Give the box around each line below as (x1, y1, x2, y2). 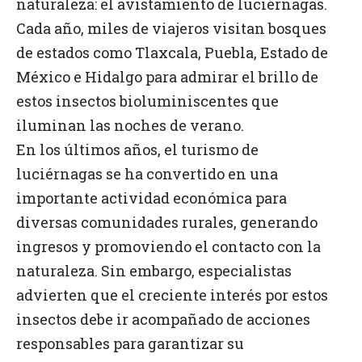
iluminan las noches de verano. (16, 116, 244, 135)
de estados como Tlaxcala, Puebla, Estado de (16, 43, 328, 62)
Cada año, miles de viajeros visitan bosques (16, 19, 326, 38)
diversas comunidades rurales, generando (16, 213, 318, 232)
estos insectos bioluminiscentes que (16, 91, 279, 111)
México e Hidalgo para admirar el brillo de (16, 67, 318, 86)
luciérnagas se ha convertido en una (16, 164, 278, 183)
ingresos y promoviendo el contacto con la (16, 237, 321, 256)
